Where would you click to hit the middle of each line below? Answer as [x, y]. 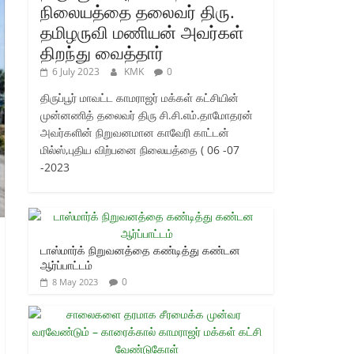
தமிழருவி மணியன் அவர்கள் [142, 31]
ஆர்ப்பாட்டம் [66, 265]
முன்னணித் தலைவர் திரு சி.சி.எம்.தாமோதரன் [147, 115]
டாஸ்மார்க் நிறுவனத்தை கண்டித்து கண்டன [140, 250]
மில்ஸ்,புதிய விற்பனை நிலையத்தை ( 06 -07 [140, 149]
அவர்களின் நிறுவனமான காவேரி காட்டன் [135, 132]
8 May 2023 [75, 281]
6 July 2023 [76, 71]
